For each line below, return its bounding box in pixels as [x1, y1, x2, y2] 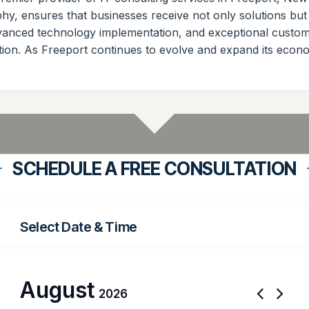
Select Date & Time [20, 218, 137, 235]
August [19, 276, 95, 303]
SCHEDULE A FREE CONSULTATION [12, 157, 297, 179]
